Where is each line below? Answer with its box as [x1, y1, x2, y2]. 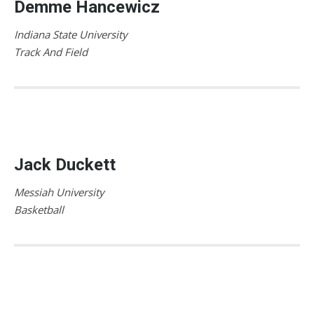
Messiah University [14, 184, 104, 199]
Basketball [14, 202, 64, 217]
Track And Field [14, 44, 88, 59]
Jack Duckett [14, 154, 116, 175]
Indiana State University [14, 27, 128, 41]
